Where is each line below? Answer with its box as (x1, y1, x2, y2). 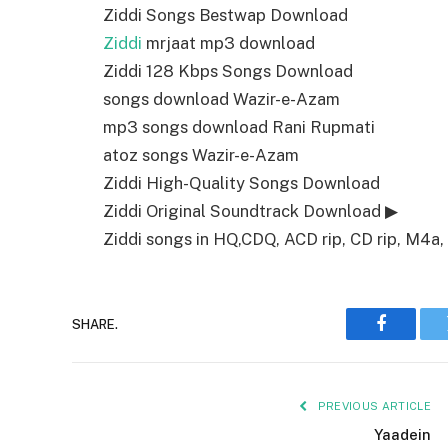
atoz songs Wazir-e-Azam (103, 145, 299, 166)
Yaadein (374, 426, 431, 444)
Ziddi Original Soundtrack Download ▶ (103, 201, 398, 222)
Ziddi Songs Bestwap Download (103, 5, 348, 26)
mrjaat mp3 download (142, 33, 315, 54)
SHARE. (72, 316, 118, 332)
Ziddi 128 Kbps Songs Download (103, 61, 353, 82)
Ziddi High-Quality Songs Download (103, 173, 380, 194)
